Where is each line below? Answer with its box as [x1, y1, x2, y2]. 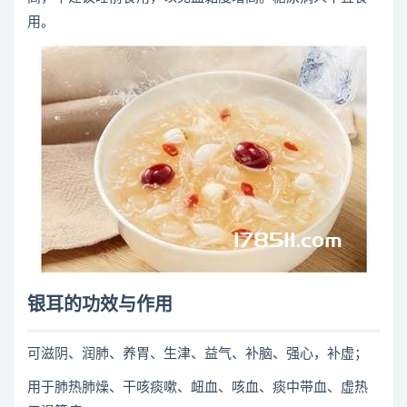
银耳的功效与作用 [27, 296, 173, 314]
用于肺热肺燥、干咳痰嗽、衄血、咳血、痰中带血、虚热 [27, 381, 368, 394]
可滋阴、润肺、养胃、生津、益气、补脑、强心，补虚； [27, 347, 368, 361]
